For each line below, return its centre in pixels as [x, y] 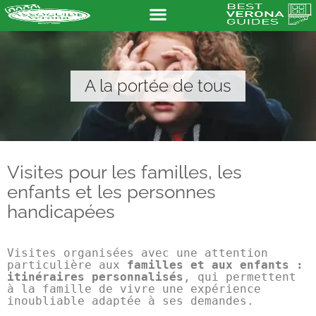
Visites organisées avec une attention [138, 253]
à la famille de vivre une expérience [134, 289]
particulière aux [67, 265]
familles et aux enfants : [215, 265]
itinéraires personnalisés [95, 277]
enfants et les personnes [111, 192]
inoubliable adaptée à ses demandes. [130, 301]
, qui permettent [240, 277]
